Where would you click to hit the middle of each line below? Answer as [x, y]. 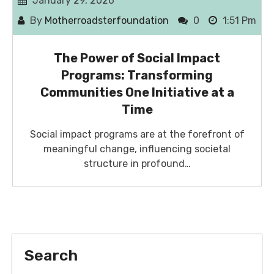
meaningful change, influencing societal [137, 149]
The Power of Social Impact [137, 58]
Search [51, 256]
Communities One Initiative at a [137, 93]
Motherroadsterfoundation [107, 21]
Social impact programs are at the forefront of [137, 135]
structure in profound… [137, 164]
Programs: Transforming [137, 76]
